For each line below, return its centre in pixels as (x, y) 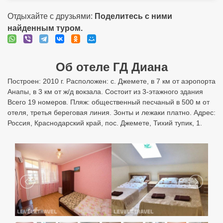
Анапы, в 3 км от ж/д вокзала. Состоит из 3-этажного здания (105, 92)
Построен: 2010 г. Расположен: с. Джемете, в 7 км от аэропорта (111, 81)
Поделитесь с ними (133, 16)
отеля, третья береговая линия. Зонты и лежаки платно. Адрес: (111, 112)
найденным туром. (45, 28)
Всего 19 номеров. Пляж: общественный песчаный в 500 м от (109, 102)
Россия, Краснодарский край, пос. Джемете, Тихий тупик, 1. (105, 123)
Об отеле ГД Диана (111, 67)
